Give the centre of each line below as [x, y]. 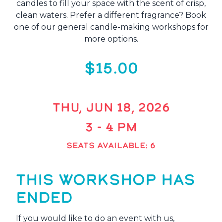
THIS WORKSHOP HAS [106, 180]
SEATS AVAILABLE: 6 [111, 145]
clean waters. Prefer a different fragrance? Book [111, 15]
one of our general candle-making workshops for [111, 27]
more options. [111, 39]
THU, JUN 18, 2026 [111, 108]
